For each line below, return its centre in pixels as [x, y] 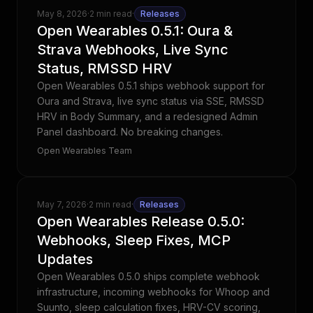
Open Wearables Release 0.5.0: [141, 221]
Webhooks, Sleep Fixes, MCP [134, 240]
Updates [65, 259]
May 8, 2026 [62, 14]
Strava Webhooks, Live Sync [133, 50]
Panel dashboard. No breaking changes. [130, 132]
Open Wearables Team [85, 151]
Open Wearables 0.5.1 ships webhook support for [151, 86]
